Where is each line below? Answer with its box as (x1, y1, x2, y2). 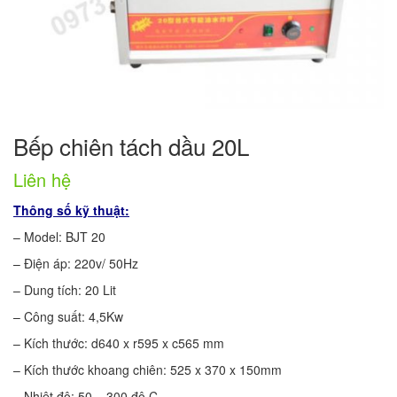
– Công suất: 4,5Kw (13, 307, 123, 325)
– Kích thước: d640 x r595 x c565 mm (13, 333, 224, 352)
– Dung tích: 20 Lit (13, 280, 116, 299)
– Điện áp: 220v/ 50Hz (13, 253, 138, 272)
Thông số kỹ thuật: (13, 200, 129, 219)
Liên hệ (13, 166, 71, 192)
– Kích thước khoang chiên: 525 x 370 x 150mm (13, 360, 282, 378)
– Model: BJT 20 (13, 227, 105, 245)
